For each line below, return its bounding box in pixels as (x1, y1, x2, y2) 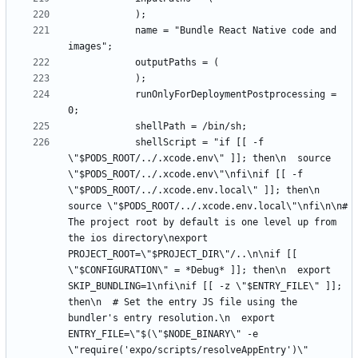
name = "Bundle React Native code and (68, 24, 135, 36)
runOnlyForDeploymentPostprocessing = (68, 88, 135, 100)
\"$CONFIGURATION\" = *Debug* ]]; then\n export (68, 264, 331, 276)
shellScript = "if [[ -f (68, 136, 135, 148)
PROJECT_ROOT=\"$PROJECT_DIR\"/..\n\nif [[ (68, 248, 297, 260)
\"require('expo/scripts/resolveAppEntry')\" (68, 344, 308, 356)
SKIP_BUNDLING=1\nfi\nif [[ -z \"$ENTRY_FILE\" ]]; (68, 280, 342, 292)
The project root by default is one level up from (68, 216, 336, 228)
